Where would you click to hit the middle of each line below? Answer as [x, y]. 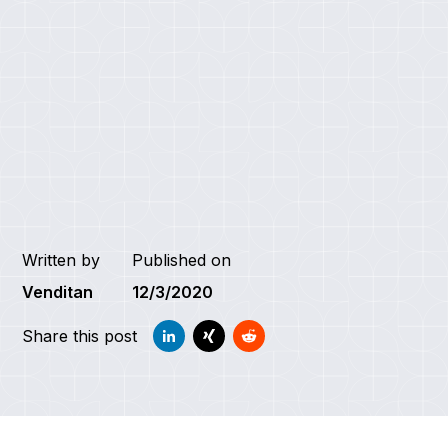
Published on [182, 259]
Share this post [80, 335]
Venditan [58, 291]
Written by [61, 259]
